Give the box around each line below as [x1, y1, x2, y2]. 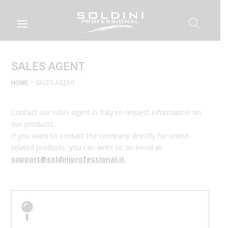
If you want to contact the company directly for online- [11, 131, 191, 141]
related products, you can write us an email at [11, 142, 162, 153]
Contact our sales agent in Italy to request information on [11, 107, 201, 118]
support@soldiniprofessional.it [11, 154, 125, 164]
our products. [11, 119, 55, 129]
